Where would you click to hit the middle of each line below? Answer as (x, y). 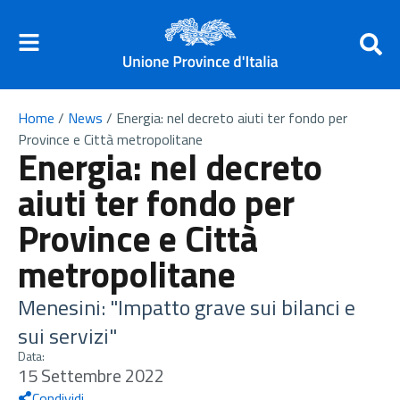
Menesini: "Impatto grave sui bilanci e (187, 307)
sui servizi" (67, 336)
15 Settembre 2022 (91, 375)
